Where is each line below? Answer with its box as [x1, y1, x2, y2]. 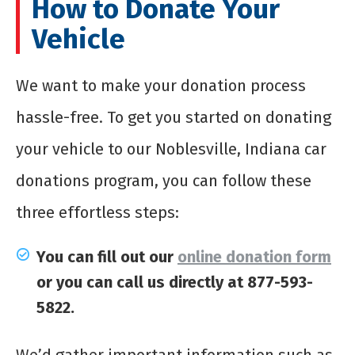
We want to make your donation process [16, 76, 306, 96]
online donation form [177, 247, 331, 267]
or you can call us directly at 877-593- [36, 273, 313, 292]
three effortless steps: [16, 203, 179, 223]
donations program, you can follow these [16, 171, 311, 191]
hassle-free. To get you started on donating [16, 108, 331, 128]
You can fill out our [36, 247, 177, 267]
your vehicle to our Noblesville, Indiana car [16, 139, 326, 159]
